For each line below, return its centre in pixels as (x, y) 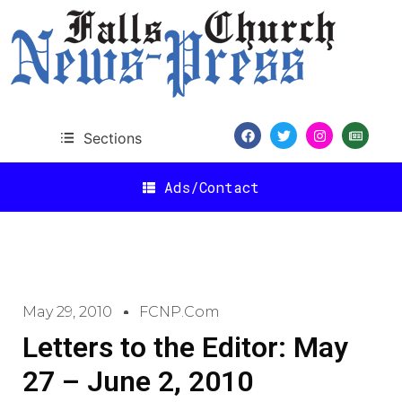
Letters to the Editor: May (185, 347)
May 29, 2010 (67, 312)
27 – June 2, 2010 (138, 381)
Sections (112, 138)
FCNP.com (179, 312)
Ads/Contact (212, 187)
